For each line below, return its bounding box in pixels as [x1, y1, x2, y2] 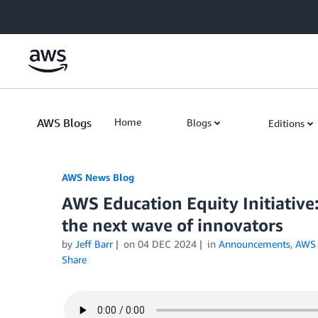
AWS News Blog [62, 171, 134, 183]
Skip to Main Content [6, 8, 101, 20]
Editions [268, 117, 305, 129]
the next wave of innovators [62, 215, 283, 235]
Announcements [218, 238, 290, 250]
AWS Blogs [37, 116, 92, 130]
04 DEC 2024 [137, 238, 197, 250]
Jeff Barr [75, 238, 113, 250]
